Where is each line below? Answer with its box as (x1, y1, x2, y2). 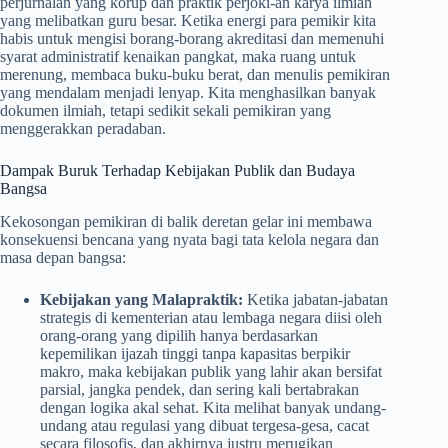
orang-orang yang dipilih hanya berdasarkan (40, 326, 318, 344)
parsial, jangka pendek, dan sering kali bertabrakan (40, 380, 359, 398)
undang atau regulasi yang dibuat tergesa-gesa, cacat (40, 416, 369, 434)
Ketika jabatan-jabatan (243, 290, 388, 308)
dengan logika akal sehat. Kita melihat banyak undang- (40, 398, 386, 416)
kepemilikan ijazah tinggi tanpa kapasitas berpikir (40, 344, 350, 362)
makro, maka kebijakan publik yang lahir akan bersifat (40, 362, 382, 380)
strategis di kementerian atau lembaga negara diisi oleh (40, 308, 382, 326)
